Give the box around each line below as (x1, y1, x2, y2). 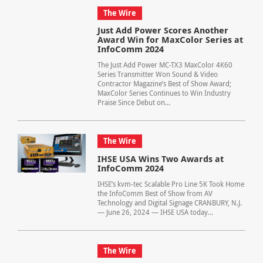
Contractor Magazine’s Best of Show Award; (97, 79, 231, 89)
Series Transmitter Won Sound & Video (97, 69, 218, 80)
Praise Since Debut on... (97, 97, 170, 108)
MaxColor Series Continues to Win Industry (97, 88, 231, 99)
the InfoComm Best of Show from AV (97, 188, 213, 199)
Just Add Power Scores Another (97, 24, 228, 37)
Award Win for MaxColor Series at (97, 33, 243, 46)
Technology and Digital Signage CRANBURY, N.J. (97, 198, 242, 208)
